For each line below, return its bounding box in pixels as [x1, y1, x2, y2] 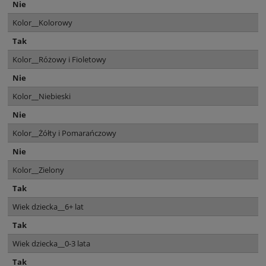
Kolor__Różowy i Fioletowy [12, 54, 106, 65]
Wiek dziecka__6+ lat [12, 201, 84, 213]
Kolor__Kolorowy [12, 17, 72, 28]
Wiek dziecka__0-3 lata [12, 238, 90, 249]
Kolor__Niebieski [12, 91, 71, 102]
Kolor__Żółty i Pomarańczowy [12, 128, 116, 139]
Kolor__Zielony [12, 164, 64, 176]
